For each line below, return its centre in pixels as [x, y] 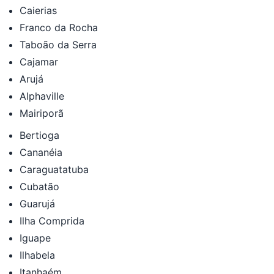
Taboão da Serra [58, 44]
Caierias [38, 10]
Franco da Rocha [59, 27]
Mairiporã [42, 113]
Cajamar [39, 61]
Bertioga [39, 135]
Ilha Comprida [52, 220]
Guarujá [37, 203]
